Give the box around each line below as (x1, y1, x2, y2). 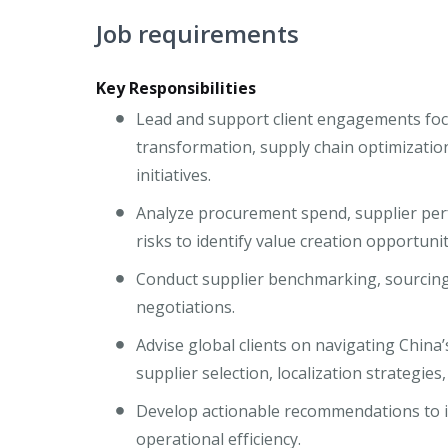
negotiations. (136, 296, 239, 319)
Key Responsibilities (96, 77, 256, 100)
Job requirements (96, 17, 299, 51)
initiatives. (136, 164, 215, 187)
